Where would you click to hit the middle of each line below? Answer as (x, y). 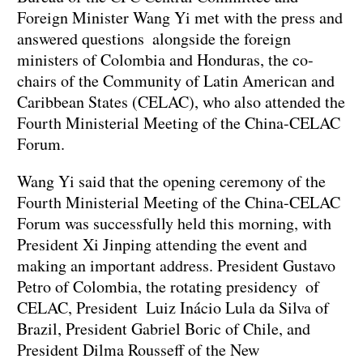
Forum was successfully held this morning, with (174, 223)
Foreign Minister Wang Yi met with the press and (180, 17)
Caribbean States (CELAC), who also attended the (181, 101)
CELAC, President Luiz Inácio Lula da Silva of (173, 307)
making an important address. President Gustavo (176, 265)
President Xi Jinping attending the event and (162, 244)
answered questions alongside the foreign (154, 38)
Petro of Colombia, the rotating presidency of (168, 286)
